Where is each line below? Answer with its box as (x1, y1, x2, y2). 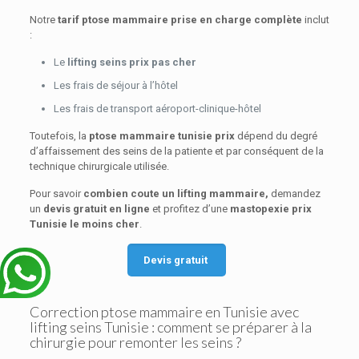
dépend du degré (234, 130, 317, 142)
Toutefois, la (29, 130, 89, 142)
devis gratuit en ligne (42, 203, 150, 215)
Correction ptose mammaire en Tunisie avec (29, 303, 299, 321)
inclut (301, 14, 329, 26)
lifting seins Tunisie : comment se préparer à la (29, 318, 312, 336)
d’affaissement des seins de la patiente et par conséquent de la (29, 145, 324, 157)
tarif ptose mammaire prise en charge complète (57, 14, 302, 26)
